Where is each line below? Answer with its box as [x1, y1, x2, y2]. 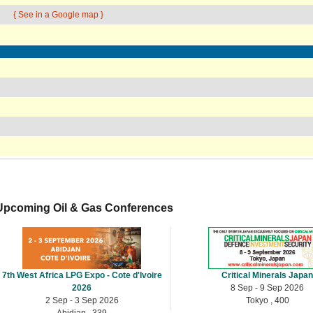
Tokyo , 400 [245, 295, 289, 305]
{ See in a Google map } [13, 10, 103, 20]
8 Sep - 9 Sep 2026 [231, 282, 305, 293]
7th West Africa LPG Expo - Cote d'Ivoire [1, 270, 162, 280]
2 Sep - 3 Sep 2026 [45, 295, 119, 305]
